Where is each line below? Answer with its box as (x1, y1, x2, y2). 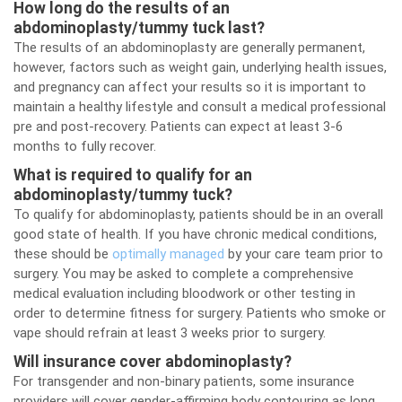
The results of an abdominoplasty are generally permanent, (13, 39, 365, 56)
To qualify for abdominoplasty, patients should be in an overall (13, 206, 383, 223)
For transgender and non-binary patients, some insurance (13, 373, 354, 389)
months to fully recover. (13, 138, 156, 154)
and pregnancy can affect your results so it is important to (13, 79, 366, 95)
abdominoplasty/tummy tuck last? (13, 19, 265, 37)
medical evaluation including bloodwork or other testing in (13, 285, 355, 301)
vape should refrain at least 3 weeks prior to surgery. (13, 325, 326, 341)
